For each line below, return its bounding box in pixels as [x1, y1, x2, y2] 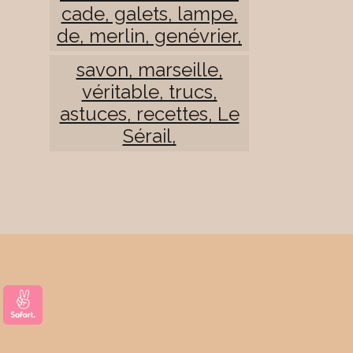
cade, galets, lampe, [61, 2, 238, 25]
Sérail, [122, 124, 176, 147]
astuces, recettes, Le [59, 102, 240, 125]
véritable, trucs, [81, 80, 217, 103]
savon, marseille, [76, 58, 223, 81]
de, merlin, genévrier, [57, 24, 242, 47]
